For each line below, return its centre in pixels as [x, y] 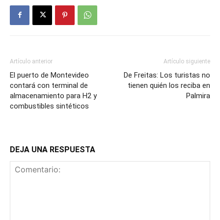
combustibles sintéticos [49, 106]
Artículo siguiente [187, 61]
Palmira [198, 96]
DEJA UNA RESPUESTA [53, 149]
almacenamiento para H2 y [53, 96]
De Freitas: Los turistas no [167, 75]
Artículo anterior [31, 61]
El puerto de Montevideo [49, 75]
